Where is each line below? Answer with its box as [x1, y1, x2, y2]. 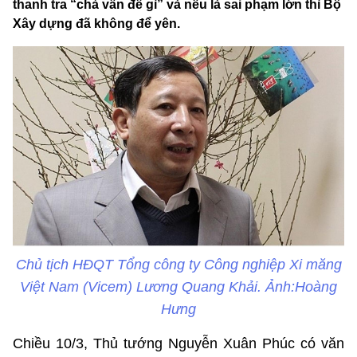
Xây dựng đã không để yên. [13, 17, 180, 31]
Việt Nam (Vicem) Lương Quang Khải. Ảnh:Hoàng [20, 278, 337, 295]
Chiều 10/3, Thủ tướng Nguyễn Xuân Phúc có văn [13, 335, 344, 351]
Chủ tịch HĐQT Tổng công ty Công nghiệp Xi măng [15, 256, 342, 273]
